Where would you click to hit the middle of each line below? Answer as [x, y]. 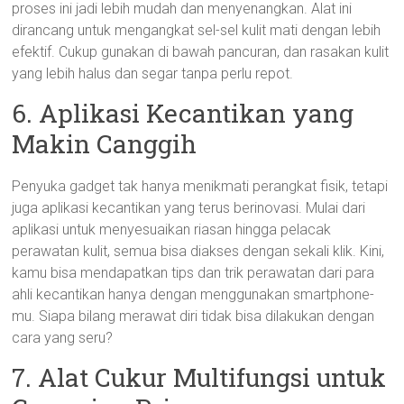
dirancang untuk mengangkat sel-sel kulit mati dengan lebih [197, 30]
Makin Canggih [105, 144]
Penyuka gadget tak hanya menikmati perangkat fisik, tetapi [200, 186]
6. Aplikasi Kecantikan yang [183, 113]
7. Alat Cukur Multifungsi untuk [199, 377]
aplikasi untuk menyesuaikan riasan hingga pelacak [172, 230]
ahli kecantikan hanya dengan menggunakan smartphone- [193, 294]
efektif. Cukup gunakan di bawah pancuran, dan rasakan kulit [201, 52]
